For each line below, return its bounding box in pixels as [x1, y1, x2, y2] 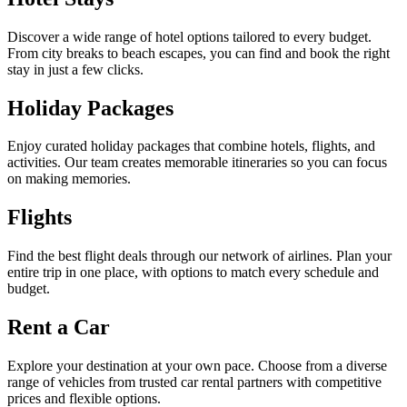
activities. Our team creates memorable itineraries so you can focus [7, 154, 387, 171]
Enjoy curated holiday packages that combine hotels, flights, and [7, 138, 375, 154]
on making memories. [7, 171, 131, 187]
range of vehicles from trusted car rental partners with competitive [7, 374, 382, 391]
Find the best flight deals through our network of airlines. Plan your [7, 248, 392, 264]
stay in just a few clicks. [7, 61, 144, 77]
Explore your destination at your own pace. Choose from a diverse [7, 358, 387, 374]
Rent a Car [7, 315, 110, 340]
